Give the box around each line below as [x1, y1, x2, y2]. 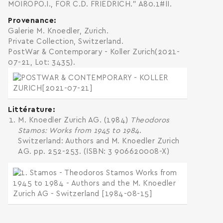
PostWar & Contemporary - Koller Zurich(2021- [8, 48, 180, 56]
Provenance [8, 17, 54, 24]
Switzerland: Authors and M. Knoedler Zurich [18, 137, 180, 145]
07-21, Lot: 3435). [8, 59, 75, 66]
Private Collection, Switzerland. [8, 38, 123, 45]
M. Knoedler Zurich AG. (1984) [18, 116, 130, 124]
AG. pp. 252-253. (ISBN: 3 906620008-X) [18, 148, 169, 155]
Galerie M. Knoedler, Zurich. [8, 27, 109, 35]
